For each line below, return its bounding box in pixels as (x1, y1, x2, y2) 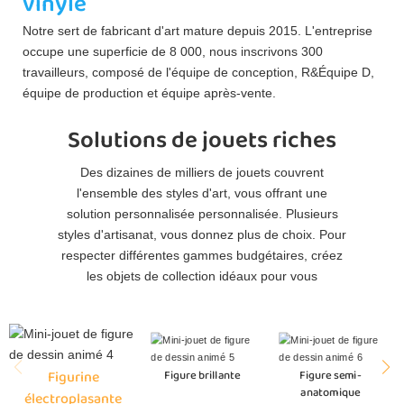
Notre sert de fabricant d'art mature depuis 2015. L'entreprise (23, 23, 372, 39)
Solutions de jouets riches (68, 122, 336, 161)
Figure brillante (163, 366, 240, 385)
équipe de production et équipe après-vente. (23, 86, 276, 101)
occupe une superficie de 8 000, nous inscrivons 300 (23, 44, 323, 60)
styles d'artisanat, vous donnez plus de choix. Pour (58, 227, 346, 243)
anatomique (300, 383, 361, 402)
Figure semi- (299, 366, 362, 385)
